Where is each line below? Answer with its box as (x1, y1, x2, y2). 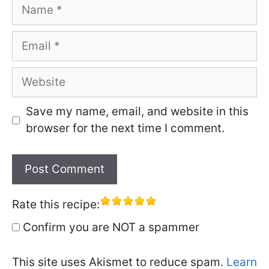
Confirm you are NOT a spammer (20, 220, 199, 234)
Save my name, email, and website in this (25, 104, 249, 119)
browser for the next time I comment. (25, 121, 225, 136)
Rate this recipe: (12, 197, 100, 211)
